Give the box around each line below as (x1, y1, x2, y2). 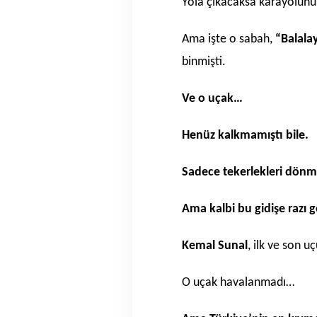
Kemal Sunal (182, 239, 248, 253)
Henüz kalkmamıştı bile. (182, 129, 309, 142)
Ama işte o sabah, (182, 33, 272, 46)
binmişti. (182, 55, 226, 69)
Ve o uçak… (182, 92, 243, 105)
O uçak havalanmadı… (182, 276, 294, 289)
